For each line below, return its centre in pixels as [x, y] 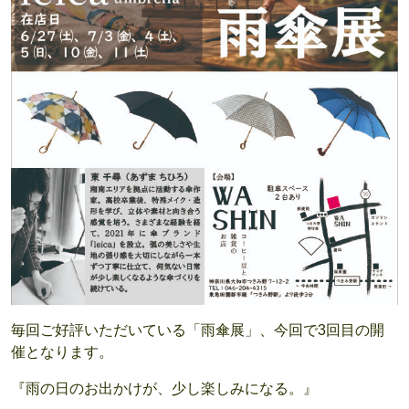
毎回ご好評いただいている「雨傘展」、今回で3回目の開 [198, 330]
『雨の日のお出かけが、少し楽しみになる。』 [164, 389]
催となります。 [62, 352]
